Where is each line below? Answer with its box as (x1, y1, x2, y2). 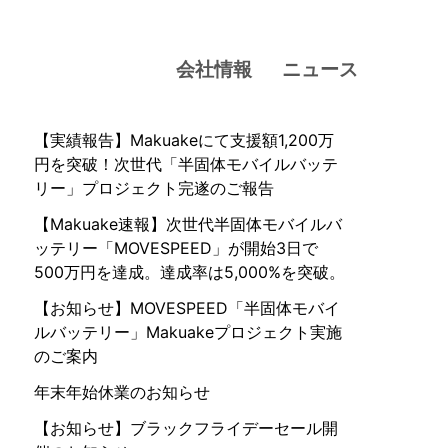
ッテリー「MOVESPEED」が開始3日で (34, 238, 318, 258)
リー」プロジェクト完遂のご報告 (34, 178, 274, 198)
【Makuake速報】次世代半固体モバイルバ (34, 214, 342, 234)
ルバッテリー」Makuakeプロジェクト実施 (34, 322, 342, 342)
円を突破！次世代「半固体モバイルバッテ (34, 154, 338, 174)
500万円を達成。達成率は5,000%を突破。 (34, 262, 345, 282)
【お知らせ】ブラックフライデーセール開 (34, 418, 338, 438)
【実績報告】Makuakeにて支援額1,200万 (34, 130, 334, 150)
